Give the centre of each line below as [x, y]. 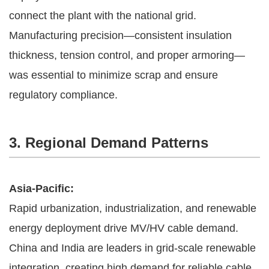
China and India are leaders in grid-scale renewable [132, 248]
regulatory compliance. [63, 95]
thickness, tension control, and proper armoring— [127, 55]
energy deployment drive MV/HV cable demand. [124, 228]
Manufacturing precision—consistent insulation [120, 35]
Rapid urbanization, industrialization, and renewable [133, 208]
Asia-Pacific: [41, 188]
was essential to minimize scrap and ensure [113, 75]
